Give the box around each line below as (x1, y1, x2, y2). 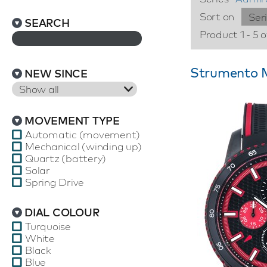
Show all (19, 83, 59, 95)
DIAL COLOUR (24, 206, 100, 219)
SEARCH (24, 16, 70, 30)
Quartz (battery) (25, 152, 106, 164)
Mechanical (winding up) (25, 140, 142, 153)
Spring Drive (25, 176, 84, 188)
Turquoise (25, 220, 71, 232)
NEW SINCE (24, 67, 88, 80)
